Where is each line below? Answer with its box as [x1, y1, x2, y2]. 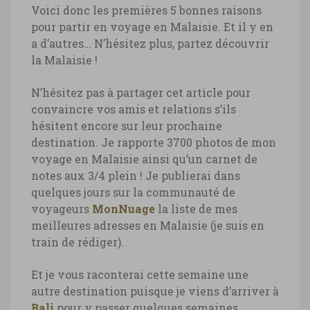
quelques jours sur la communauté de [31, 185, 235, 200]
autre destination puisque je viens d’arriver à [31, 284, 279, 299]
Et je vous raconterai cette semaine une [31, 267, 248, 282]
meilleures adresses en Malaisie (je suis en [31, 218, 264, 233]
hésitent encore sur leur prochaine [31, 118, 222, 134]
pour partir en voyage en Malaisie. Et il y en [31, 19, 273, 35]
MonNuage [92, 201, 155, 217]
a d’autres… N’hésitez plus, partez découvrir [31, 36, 269, 51]
